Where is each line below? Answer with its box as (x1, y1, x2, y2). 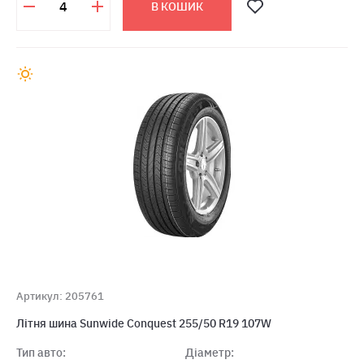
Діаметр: (184, 345, 234, 360)
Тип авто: (16, 345, 66, 360)
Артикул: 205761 (16, 289, 104, 303)
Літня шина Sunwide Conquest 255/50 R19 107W (16, 316, 271, 331)
